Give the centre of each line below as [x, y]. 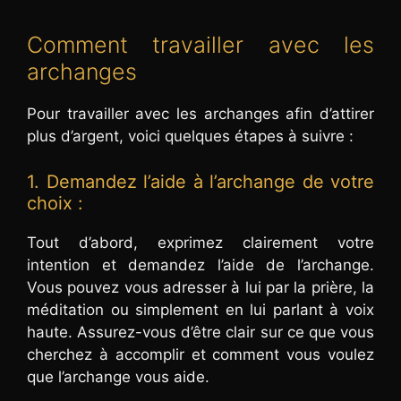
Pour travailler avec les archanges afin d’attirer [200, 114]
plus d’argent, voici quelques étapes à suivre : [190, 137]
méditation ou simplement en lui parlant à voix [200, 309]
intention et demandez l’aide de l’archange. [200, 264]
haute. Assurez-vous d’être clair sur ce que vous [200, 332]
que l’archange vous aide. [118, 376]
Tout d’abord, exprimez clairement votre [200, 242]
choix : [55, 203]
